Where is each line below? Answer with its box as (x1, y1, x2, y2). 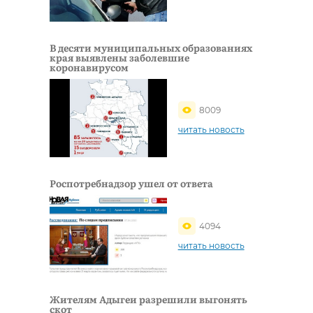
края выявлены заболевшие (50, 50, 189, 64)
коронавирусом (50, 59, 129, 74)
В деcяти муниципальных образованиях (50, 40, 252, 54)
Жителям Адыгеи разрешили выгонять (50, 292, 247, 307)
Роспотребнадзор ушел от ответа (50, 176, 213, 191)
